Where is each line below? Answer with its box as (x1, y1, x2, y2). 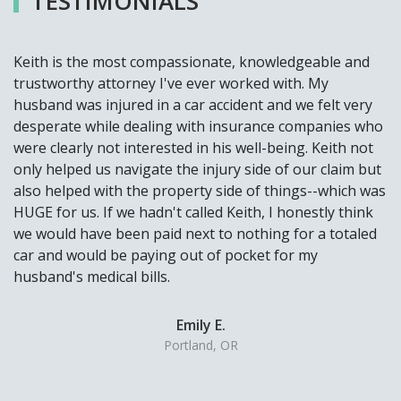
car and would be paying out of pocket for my (13, 245, 318, 266)
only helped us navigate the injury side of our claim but (13, 159, 381, 180)
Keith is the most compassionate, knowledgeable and (13, 52, 370, 73)
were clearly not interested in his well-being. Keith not (13, 138, 373, 158)
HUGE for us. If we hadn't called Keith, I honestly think (13, 202, 373, 223)
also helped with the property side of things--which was (13, 181, 386, 201)
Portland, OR (163, 337, 238, 354)
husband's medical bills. (13, 267, 170, 287)
